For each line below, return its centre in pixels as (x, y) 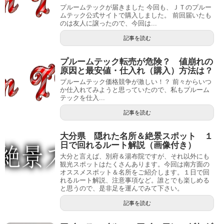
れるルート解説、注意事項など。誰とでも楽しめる (135, 180)
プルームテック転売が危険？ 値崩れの (136, 61)
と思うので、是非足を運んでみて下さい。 (122, 188)
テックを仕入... (82, 97)
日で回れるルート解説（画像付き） (128, 145)
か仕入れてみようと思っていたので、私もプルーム (135, 89)
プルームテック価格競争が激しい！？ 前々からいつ (136, 81)
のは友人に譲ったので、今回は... (108, 23)
